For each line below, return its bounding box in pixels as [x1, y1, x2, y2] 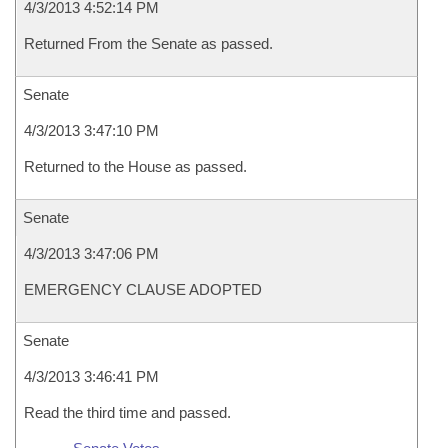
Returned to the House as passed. [24, 158, 247, 175]
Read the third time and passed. [24, 404, 231, 421]
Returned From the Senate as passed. [24, 35, 273, 52]
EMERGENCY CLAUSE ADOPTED [24, 281, 262, 298]
